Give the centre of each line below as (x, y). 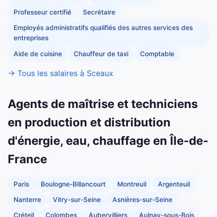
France (27, 159)
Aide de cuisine (38, 54)
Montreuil (132, 184)
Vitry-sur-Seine (77, 199)
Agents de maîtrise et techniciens (103, 104)
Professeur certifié (42, 12)
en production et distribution (89, 123)
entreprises (31, 38)
